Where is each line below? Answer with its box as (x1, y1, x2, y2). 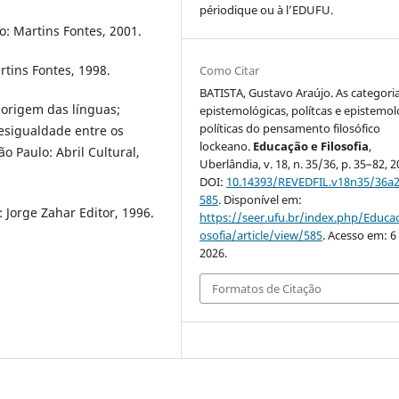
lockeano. (199, 137, 254, 154)
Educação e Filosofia (253, 137, 370, 154)
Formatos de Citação (212, 280, 322, 297)
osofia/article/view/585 (199, 226, 323, 243)
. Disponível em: (218, 191, 303, 208)
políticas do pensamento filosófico (199, 119, 381, 136)
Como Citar (199, 61, 260, 78)
